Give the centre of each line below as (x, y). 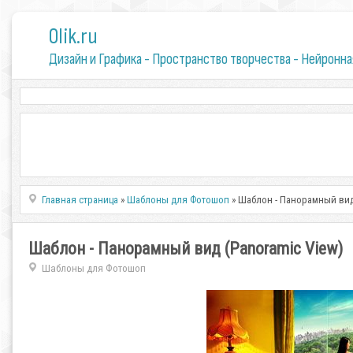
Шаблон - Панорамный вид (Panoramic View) (186, 249)
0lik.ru (73, 37)
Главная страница (80, 200)
